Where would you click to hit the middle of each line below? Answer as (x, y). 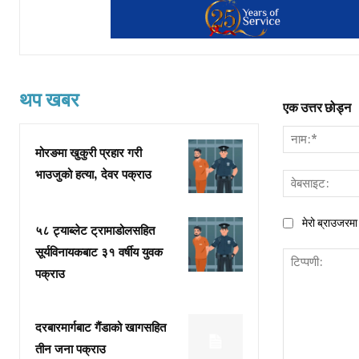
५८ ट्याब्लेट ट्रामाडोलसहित (95, 232)
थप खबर (49, 100)
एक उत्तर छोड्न (317, 108)
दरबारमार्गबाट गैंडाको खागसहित (101, 329)
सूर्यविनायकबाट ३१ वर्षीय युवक (99, 253)
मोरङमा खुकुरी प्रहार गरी (89, 154)
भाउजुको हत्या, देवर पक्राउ (93, 175)
